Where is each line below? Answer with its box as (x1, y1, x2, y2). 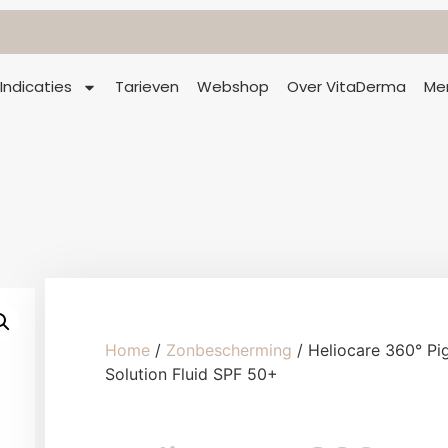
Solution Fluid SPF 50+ (105, 364, 278, 385)
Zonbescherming (166, 340, 292, 361)
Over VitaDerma (287, 76, 407, 97)
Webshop (197, 76, 270, 97)
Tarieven (115, 76, 180, 97)
